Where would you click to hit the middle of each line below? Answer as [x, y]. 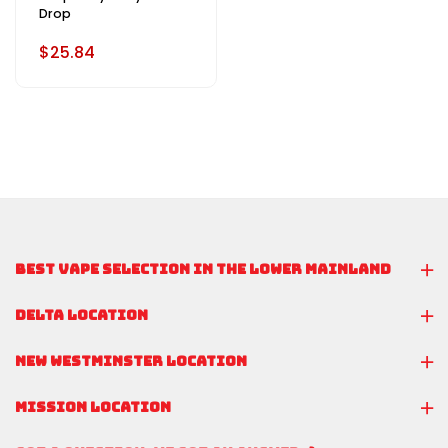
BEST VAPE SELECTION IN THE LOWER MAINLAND [203, 269]
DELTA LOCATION [81, 315]
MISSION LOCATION [93, 407]
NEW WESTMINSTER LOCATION [131, 361]
